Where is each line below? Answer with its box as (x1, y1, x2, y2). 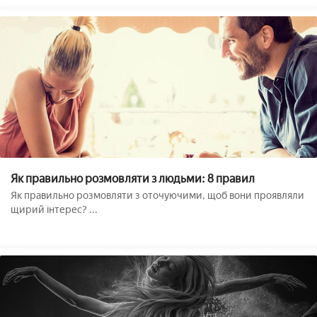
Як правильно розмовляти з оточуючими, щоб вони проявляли (11, 189, 304, 202)
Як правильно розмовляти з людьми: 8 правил (11, 171, 255, 185)
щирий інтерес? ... (11, 203, 98, 216)
